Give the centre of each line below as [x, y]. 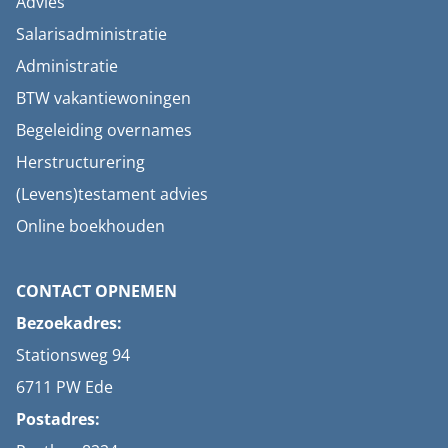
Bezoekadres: [69, 323]
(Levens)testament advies [112, 194]
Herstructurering [80, 162]
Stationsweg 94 [73, 355]
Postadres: [58, 419]
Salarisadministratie [91, 34]
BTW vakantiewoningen [103, 98]
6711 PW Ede [64, 387]
